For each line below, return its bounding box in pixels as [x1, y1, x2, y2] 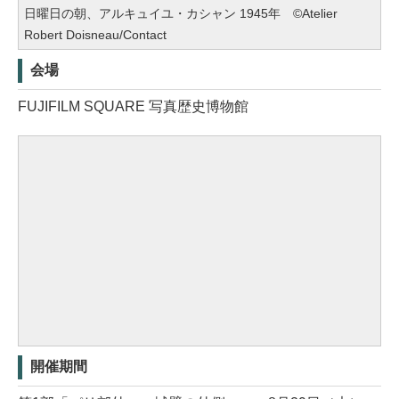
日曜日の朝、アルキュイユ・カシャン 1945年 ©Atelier [24, 6, 338, 21]
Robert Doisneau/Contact [24, 28, 167, 43]
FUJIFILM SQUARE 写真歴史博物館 [18, 99, 248, 115]
